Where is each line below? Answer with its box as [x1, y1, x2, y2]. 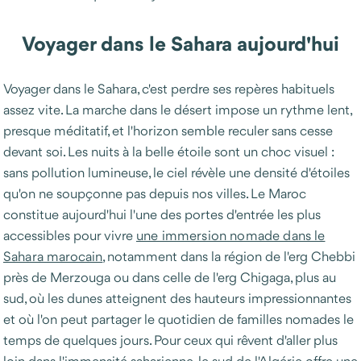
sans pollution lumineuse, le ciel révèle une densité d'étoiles [3, 163, 350, 181]
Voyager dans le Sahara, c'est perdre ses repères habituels [3, 79, 334, 98]
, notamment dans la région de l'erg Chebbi [102, 247, 356, 265]
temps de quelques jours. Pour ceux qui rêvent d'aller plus [3, 330, 338, 349]
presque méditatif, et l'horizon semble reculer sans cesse [3, 121, 333, 139]
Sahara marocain [3, 247, 103, 265]
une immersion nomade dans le [136, 226, 326, 244]
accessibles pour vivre [3, 226, 136, 244]
